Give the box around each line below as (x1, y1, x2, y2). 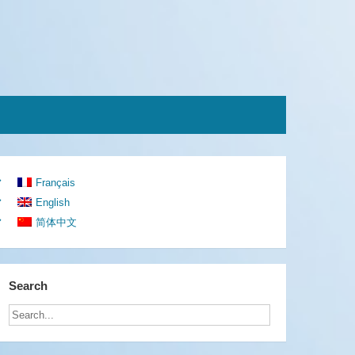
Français (36, 176, 76, 189)
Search (8, 278, 48, 292)
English (36, 196, 71, 208)
